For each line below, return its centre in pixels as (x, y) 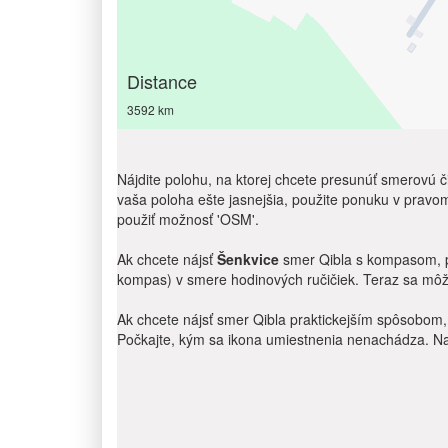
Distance (162, 81)
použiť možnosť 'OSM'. (188, 219)
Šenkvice (248, 259)
